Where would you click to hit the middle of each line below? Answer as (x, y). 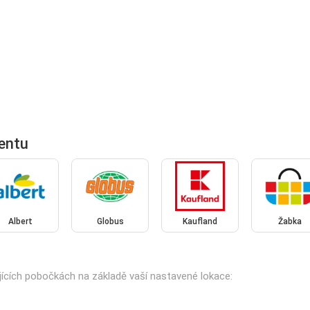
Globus (110, 222)
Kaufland (200, 222)
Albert (20, 222)
